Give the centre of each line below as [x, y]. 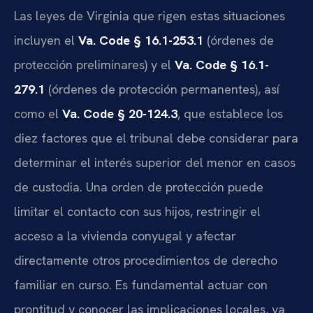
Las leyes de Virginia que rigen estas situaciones [150, 15]
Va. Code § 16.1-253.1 [141, 40]
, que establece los [230, 113]
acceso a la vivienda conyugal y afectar [125, 235]
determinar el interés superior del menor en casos [155, 162]
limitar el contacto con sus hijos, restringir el [137, 211]
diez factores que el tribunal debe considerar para [156, 138]
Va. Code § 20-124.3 [120, 113]
